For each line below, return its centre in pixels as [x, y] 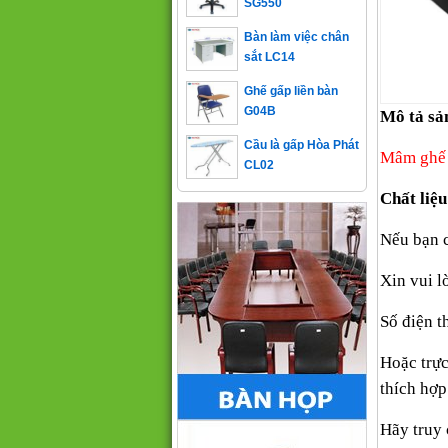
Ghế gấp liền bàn [291, 73]
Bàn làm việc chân [296, 19]
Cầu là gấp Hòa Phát [301, 127]
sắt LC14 [269, 39]
